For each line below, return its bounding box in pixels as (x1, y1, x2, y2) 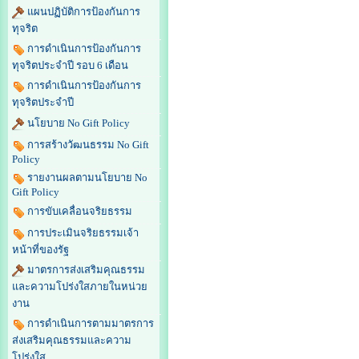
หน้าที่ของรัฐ (12, 244, 69, 256)
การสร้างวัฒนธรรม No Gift (27, 139, 149, 151)
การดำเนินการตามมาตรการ (27, 317, 154, 330)
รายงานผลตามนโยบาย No (27, 171, 147, 184)
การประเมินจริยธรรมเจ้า (27, 227, 139, 240)
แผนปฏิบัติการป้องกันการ (27, 6, 140, 18)
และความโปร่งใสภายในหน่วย (12, 280, 147, 293)
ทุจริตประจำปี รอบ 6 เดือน (12, 59, 128, 72)
